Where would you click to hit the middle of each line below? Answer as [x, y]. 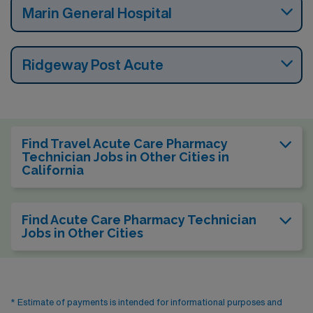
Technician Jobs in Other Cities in [125, 156]
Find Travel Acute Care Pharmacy [125, 143]
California [53, 170]
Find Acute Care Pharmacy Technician [139, 219]
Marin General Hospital [97, 13]
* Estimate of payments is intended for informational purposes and [146, 302]
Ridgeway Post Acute [93, 64]
